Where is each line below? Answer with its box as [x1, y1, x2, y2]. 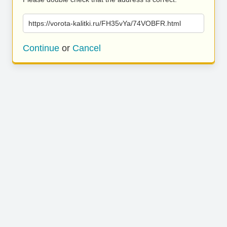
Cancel [72, 43, 101, 53]
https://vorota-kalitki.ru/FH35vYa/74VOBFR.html [28, 19, 181, 27]
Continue [23, 43, 59, 53]
